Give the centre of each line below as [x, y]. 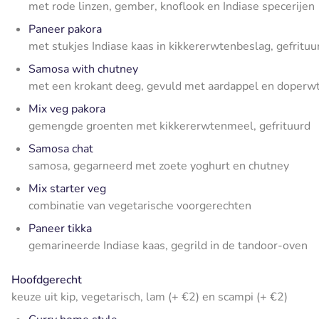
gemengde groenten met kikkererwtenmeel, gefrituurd [169, 126]
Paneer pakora [65, 30]
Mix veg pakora [67, 109]
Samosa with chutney [83, 69]
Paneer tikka [60, 229]
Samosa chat [61, 149]
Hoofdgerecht [47, 280]
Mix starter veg [67, 189]
